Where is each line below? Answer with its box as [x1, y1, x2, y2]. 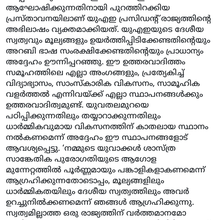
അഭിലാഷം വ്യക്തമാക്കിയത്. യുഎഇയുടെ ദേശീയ [6, 25, 204, 35]
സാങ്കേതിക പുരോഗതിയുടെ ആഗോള [6, 154, 157, 165]
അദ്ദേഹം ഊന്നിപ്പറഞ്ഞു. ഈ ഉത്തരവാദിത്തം [6, 57, 185, 67]
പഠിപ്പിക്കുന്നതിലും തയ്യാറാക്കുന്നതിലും [6, 111, 161, 121]
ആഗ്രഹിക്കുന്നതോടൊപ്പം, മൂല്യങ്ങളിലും [6, 176, 164, 186]
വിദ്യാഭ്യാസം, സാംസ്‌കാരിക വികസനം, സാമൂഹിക [6, 79, 200, 89]
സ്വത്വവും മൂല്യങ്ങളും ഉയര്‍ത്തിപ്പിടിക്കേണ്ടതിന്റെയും [6, 35, 210, 46]
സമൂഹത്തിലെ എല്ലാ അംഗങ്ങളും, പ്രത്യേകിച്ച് [6, 68, 184, 78]
